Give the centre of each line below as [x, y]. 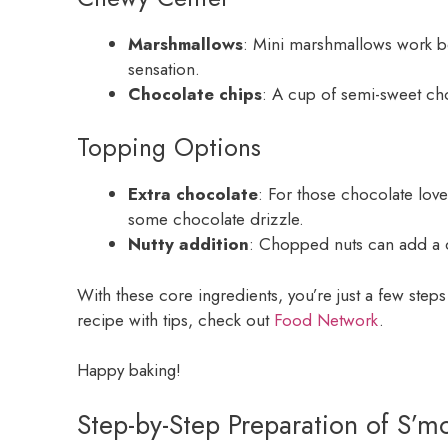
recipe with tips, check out [175, 319]
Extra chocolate [193, 194]
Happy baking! [129, 370]
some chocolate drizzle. [216, 219]
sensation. [164, 68]
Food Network [326, 319]
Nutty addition [188, 244]
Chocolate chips [195, 93]
